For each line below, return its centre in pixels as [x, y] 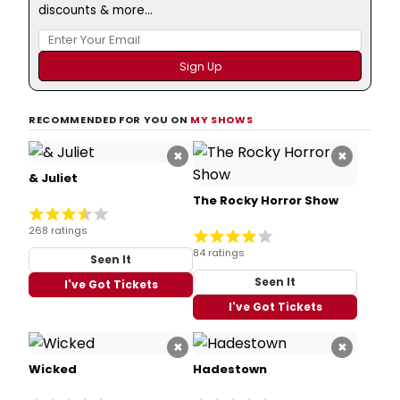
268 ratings [58, 230]
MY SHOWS [222, 119]
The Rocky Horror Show [266, 200]
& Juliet [53, 178]
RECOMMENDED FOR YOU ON [110, 119]
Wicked [53, 369]
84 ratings [219, 252]
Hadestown [230, 369]
